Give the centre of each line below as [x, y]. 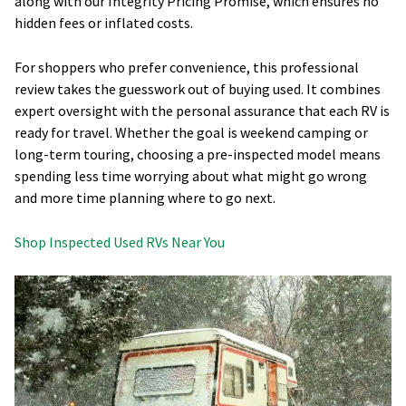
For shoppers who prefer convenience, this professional [187, 67]
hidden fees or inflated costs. [104, 22]
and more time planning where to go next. [145, 197]
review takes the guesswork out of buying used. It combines [198, 88]
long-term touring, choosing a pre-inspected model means [198, 154]
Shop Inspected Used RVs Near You [120, 242]
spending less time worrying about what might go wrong [191, 175]
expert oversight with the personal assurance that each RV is [202, 110]
